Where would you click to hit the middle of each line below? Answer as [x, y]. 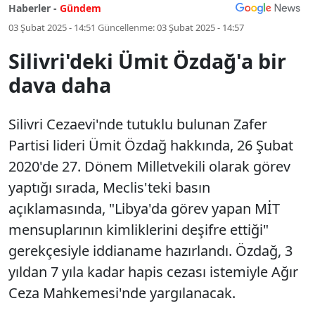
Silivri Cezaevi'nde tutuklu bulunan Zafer [138, 124]
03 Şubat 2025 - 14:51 [52, 27]
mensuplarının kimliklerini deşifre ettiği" [139, 230]
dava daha [60, 85]
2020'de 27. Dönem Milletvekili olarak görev [149, 166]
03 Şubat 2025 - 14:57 [200, 27]
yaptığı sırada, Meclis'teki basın [109, 187]
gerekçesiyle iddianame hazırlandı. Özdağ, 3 [150, 251]
